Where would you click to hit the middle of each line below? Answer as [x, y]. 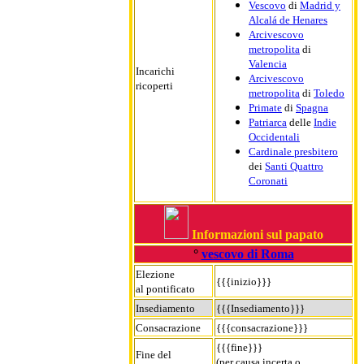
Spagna [312, 107]
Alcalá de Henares [288, 19]
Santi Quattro [294, 166]
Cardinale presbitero [293, 151]
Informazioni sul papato [257, 234]
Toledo [329, 93]
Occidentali [274, 136]
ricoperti [154, 85]
